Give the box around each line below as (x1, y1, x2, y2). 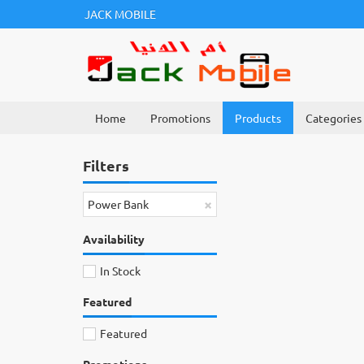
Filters (83, 156, 129, 175)
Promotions (150, 110, 210, 125)
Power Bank (88, 197, 149, 211)
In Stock (97, 263, 141, 278)
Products (235, 110, 281, 125)
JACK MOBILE (84, 6, 156, 21)
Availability (83, 232, 145, 246)
